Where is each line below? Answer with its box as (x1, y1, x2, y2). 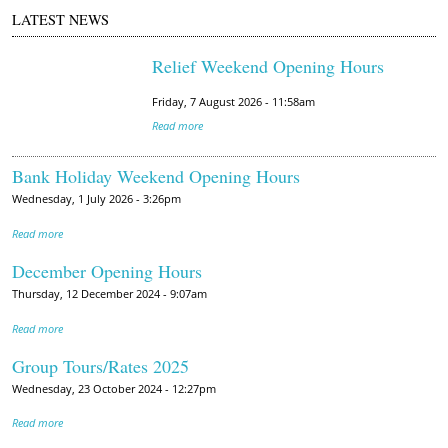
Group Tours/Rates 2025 (12, 353, 189, 378)
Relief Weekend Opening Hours (152, 53, 384, 78)
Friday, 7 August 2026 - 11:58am (152, 95, 315, 110)
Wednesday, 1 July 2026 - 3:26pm (12, 192, 181, 207)
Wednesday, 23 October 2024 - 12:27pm (12, 381, 216, 396)
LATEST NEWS (12, 10, 109, 30)
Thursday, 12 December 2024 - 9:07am (12, 287, 207, 302)
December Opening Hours (12, 259, 202, 284)
